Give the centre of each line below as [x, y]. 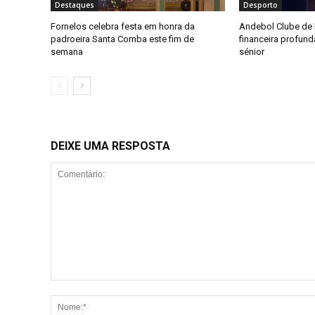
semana [67, 52]
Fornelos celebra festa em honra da [123, 27]
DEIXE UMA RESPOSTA [110, 146]
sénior [251, 52]
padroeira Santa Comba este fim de [122, 39]
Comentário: [77, 287]
